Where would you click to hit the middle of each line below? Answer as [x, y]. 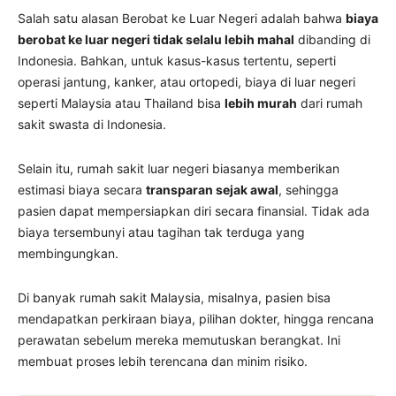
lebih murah [261, 103]
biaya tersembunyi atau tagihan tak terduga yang [161, 232]
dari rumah [330, 103]
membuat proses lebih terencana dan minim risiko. [163, 362]
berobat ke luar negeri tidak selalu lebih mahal [156, 40]
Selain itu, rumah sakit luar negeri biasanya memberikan [179, 169]
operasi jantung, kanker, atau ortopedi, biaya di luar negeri [187, 82]
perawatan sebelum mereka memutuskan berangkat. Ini [179, 340]
